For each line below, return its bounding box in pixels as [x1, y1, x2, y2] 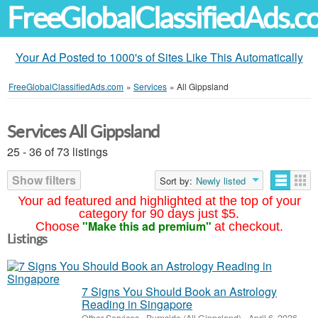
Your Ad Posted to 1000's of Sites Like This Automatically [15, 49, 303, 65]
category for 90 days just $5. [79, 207, 239, 221]
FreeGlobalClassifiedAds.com [9, 80, 124, 92]
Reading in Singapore [82, 296, 192, 312]
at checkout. [214, 219, 283, 234]
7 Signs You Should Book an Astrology [82, 283, 277, 300]
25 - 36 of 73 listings [7, 143, 108, 160]
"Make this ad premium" [82, 218, 212, 234]
